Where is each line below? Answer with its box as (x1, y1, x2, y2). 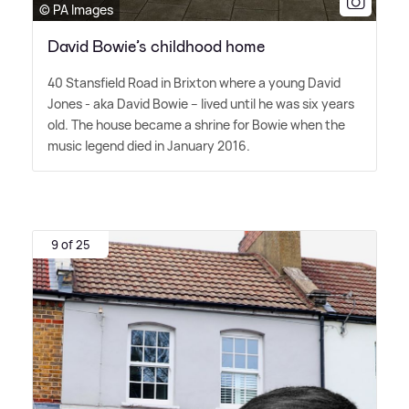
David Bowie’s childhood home (47, 35, 265, 58)
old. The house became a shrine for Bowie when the (47, 115, 345, 133)
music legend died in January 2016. (47, 136, 250, 154)
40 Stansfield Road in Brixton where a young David (47, 73, 341, 91)
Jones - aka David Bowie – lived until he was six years (47, 94, 354, 112)
